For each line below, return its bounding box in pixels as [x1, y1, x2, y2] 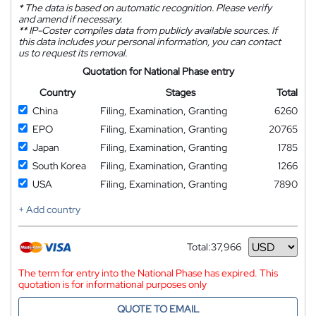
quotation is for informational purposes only [18, 278, 207, 291]
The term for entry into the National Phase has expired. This [18, 267, 278, 279]
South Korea [32, 159, 86, 172]
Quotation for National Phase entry [82, 65, 234, 78]
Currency [187, 245, 228, 259]
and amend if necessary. [18, 13, 122, 25]
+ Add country [18, 203, 80, 216]
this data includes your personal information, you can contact [18, 35, 281, 48]
